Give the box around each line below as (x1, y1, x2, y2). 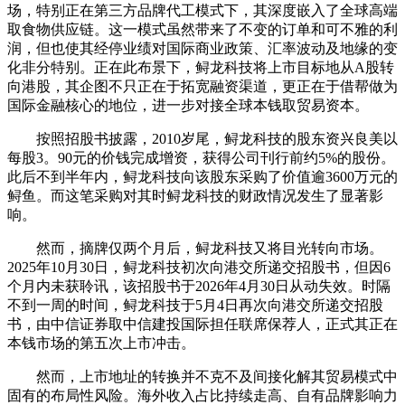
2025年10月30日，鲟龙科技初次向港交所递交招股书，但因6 (7, 259, 391, 275)
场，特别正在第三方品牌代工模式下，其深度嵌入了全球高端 (7, 2, 398, 18)
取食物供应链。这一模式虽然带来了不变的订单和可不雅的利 (7, 21, 398, 37)
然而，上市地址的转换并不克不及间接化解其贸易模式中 (7, 368, 398, 384)
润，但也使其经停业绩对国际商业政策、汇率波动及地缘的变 (7, 40, 398, 56)
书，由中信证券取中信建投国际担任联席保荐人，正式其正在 (7, 316, 398, 332)
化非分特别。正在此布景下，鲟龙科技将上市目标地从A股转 (7, 59, 394, 75)
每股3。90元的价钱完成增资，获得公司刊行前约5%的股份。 (7, 149, 395, 165)
